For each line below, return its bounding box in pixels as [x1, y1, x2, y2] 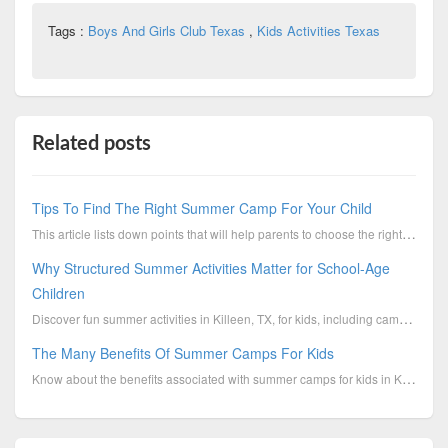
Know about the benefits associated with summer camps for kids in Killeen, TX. [401, 367, 416, 388]
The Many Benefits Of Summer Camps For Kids [31, 342, 334, 363]
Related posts [31, 133, 151, 154]
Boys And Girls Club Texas [87, 21, 249, 41]
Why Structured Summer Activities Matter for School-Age [31, 257, 390, 278]
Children [31, 282, 85, 303]
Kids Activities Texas [256, 21, 380, 41]
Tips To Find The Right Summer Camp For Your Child [31, 197, 372, 218]
